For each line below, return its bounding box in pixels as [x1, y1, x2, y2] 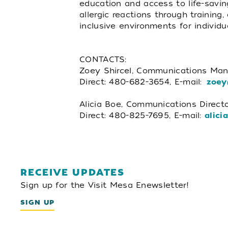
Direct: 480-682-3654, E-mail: [79, 77, 207, 87]
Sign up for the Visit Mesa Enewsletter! [20, 181, 189, 190]
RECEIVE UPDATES [20, 167, 125, 178]
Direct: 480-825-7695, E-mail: [79, 111, 205, 120]
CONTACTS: [79, 55, 132, 64]
